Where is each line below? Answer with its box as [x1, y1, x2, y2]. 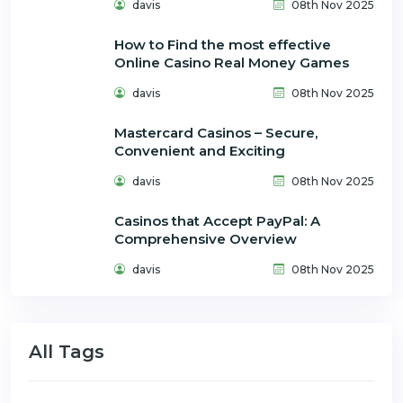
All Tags [29, 340, 104, 363]
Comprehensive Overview [114, 229, 297, 247]
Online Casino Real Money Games [114, 53, 349, 71]
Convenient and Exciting [114, 141, 285, 159]
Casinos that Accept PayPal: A [114, 211, 320, 229]
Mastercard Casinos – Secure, [114, 123, 318, 141]
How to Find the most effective [114, 35, 331, 53]
